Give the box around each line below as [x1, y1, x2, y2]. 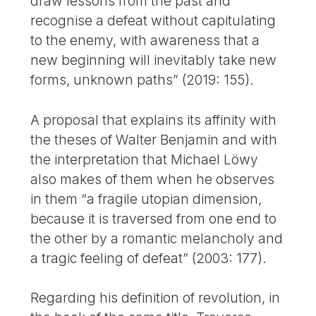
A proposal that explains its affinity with [30, 111, 277, 128]
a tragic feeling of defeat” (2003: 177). [30, 249, 267, 267]
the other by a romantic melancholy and [30, 229, 284, 247]
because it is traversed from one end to [30, 209, 277, 227]
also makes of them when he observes [30, 170, 275, 188]
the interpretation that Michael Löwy [30, 150, 259, 168]
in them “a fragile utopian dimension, [30, 190, 262, 207]
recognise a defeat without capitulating [30, 11, 276, 29]
